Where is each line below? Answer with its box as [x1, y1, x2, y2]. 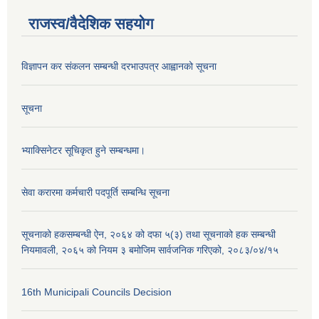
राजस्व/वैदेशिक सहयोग [28, 15, 153, 33]
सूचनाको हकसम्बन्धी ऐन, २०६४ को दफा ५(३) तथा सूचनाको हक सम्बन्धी [21, 229, 276, 241]
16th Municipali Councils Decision [21, 286, 172, 298]
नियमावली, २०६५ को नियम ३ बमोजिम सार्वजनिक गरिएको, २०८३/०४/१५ [21, 244, 278, 256]
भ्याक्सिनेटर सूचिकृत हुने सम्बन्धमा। [21, 145, 145, 157]
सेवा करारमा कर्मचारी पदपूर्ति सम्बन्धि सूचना [21, 187, 169, 199]
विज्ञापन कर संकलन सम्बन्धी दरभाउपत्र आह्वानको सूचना [21, 61, 216, 73]
